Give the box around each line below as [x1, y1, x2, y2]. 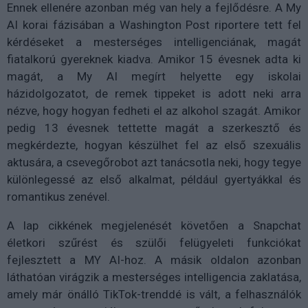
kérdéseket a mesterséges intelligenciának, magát [7, 34, 301, 49]
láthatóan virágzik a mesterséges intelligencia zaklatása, [7, 269, 301, 284]
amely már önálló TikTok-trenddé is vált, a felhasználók [7, 287, 301, 301]
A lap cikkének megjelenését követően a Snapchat [7, 218, 301, 232]
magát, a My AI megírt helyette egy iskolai [7, 69, 301, 83]
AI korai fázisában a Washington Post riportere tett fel [7, 17, 301, 32]
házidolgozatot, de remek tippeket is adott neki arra [7, 86, 301, 100]
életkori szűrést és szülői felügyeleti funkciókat [7, 235, 301, 250]
